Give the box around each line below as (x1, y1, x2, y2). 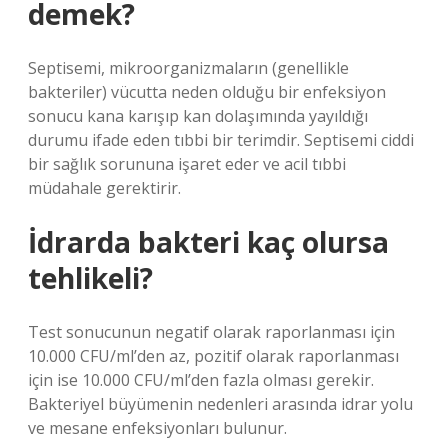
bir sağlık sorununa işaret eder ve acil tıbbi (28, 153, 346, 175)
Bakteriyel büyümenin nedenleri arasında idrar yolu (28, 393, 413, 415)
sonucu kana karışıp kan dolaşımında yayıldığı (28, 105, 368, 127)
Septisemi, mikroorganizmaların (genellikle (28, 57, 349, 79)
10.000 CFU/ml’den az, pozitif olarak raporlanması (28, 345, 399, 367)
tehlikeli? (28, 259, 153, 297)
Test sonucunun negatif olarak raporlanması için (28, 321, 395, 343)
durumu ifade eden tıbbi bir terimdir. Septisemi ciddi (28, 129, 414, 151)
